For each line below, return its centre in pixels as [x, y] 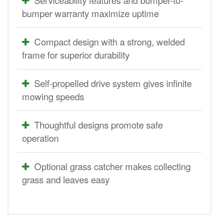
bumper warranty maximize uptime [90, 13]
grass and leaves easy [66, 179]
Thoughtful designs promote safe [99, 124]
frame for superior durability [76, 55]
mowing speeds [53, 96]
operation [40, 138]
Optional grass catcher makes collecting [112, 166]
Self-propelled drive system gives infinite [113, 83]
